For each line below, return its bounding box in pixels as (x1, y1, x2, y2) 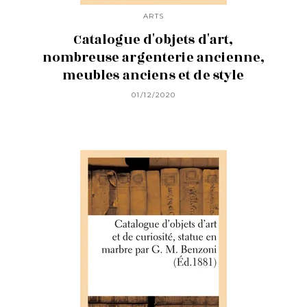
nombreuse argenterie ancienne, (42, 48, 265, 68)
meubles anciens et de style (62, 66, 245, 86)
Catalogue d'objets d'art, (73, 30, 234, 50)
